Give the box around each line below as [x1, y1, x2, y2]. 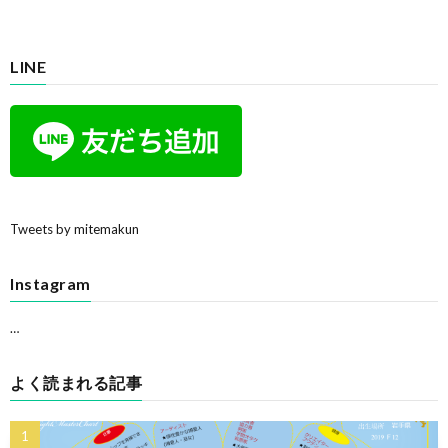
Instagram [10, 273, 91, 293]
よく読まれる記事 [10, 372, 142, 392]
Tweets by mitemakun [10, 220, 139, 237]
